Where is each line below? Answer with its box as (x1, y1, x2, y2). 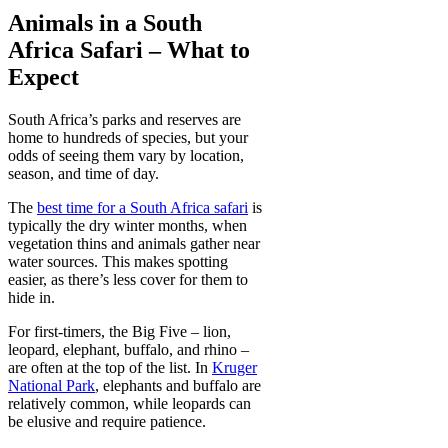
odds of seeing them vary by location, (8, 147, 244, 165)
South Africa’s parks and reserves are (8, 111, 241, 129)
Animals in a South (8, 10, 202, 37)
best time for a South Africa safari (37, 199, 248, 217)
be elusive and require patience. (8, 413, 206, 431)
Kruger (212, 359, 257, 377)
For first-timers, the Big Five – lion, (8, 323, 231, 341)
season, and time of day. (8, 165, 159, 183)
